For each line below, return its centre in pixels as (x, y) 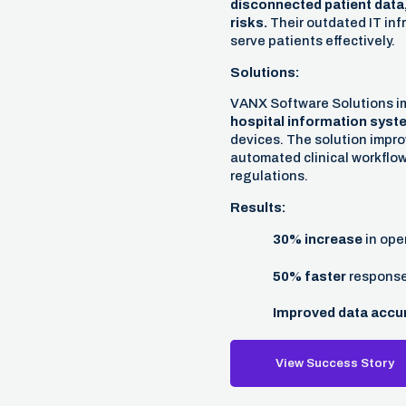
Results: (258, 208)
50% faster (309, 276)
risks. (248, 22)
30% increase (317, 240)
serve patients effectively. (312, 40)
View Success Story (334, 362)
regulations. (269, 176)
